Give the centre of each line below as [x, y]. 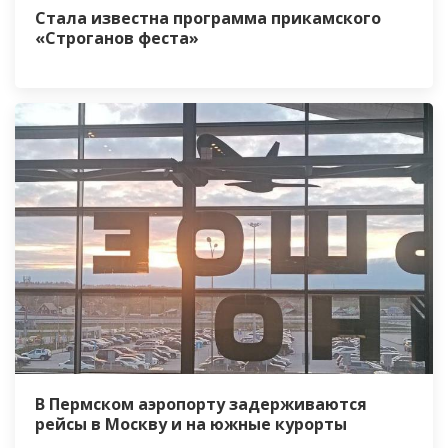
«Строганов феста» [117, 37]
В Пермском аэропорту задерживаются [201, 403]
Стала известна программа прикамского [208, 17]
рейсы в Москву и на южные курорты [191, 423]
